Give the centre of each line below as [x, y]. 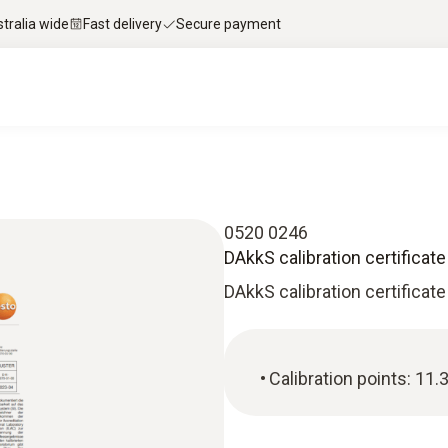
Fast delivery [122, 23]
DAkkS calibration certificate [335, 291]
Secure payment [228, 23]
